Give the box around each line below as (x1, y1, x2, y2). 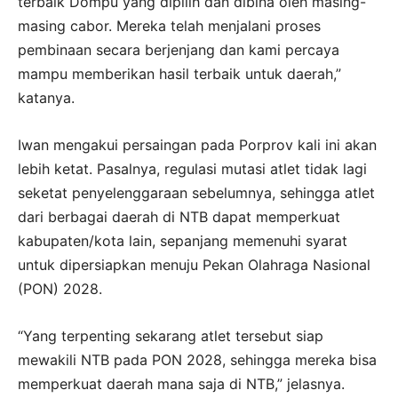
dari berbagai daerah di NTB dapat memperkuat (18, 208, 340, 227)
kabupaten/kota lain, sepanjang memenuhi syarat (18, 232, 347, 251)
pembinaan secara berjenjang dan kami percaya (18, 41, 339, 60)
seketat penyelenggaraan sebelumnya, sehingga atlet (18, 184, 375, 203)
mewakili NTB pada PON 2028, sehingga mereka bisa (18, 351, 377, 370)
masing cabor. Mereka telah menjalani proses (18, 17, 321, 36)
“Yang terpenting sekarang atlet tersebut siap (18, 327, 323, 346)
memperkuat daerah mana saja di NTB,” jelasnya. (18, 375, 345, 394)
